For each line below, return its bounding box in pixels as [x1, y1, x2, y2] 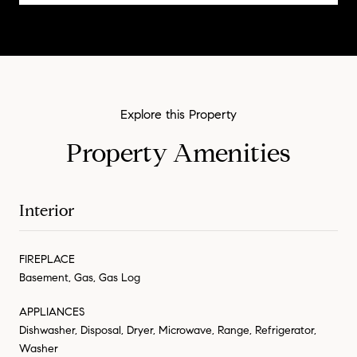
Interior [19, 200, 74, 221]
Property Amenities [66, 136, 291, 169]
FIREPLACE [19, 252, 75, 266]
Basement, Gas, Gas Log [19, 270, 140, 284]
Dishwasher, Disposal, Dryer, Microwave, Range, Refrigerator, [19, 323, 316, 337]
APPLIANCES [19, 304, 84, 319]
